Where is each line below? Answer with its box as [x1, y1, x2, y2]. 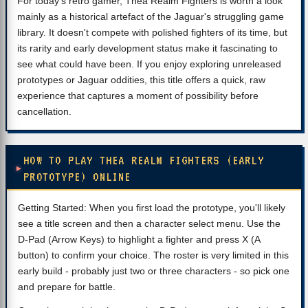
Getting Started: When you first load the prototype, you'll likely [18, 202, 285, 213]
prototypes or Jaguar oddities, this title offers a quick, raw [17, 74, 265, 85]
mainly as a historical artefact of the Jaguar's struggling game [17, 11, 284, 22]
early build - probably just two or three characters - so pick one [18, 265, 289, 276]
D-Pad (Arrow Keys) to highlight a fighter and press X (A [18, 234, 260, 245]
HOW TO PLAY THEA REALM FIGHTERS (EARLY [23, 153, 264, 167]
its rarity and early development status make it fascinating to [17, 43, 278, 54]
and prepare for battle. [18, 281, 115, 292]
